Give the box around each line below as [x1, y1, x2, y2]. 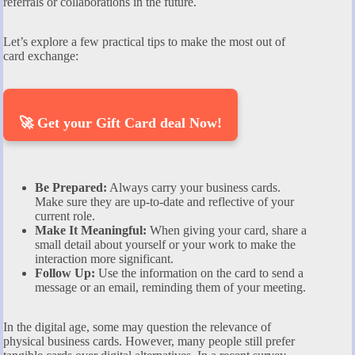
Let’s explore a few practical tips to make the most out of [3, 35, 285, 49]
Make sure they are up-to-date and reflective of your [35, 195, 294, 209]
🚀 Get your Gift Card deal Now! [19, 115, 222, 132]
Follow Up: [35, 266, 95, 281]
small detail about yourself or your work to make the [35, 238, 296, 252]
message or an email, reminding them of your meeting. [35, 281, 306, 295]
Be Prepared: [35, 181, 107, 195]
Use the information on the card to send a [95, 266, 303, 281]
